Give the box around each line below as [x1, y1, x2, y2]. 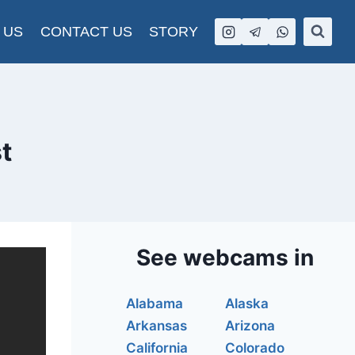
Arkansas [126, 318, 187, 334]
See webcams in [136, 244, 314, 271]
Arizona [225, 318, 275, 334]
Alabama [126, 296, 183, 311]
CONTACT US [40, 23, 132, 40]
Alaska [225, 296, 269, 311]
